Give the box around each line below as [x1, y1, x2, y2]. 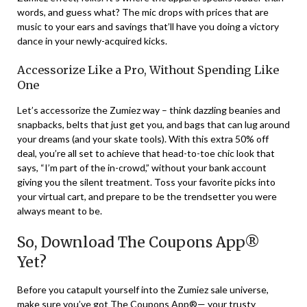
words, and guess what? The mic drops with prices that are [17, 6, 269, 19]
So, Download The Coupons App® [17, 233, 260, 252]
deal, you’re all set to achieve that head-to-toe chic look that [17, 147, 275, 160]
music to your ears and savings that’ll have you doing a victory [17, 21, 279, 33]
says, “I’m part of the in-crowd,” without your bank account [17, 162, 267, 174]
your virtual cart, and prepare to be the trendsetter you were [17, 191, 277, 203]
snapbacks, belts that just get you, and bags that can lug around [17, 119, 290, 131]
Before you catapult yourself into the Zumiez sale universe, [17, 284, 269, 296]
